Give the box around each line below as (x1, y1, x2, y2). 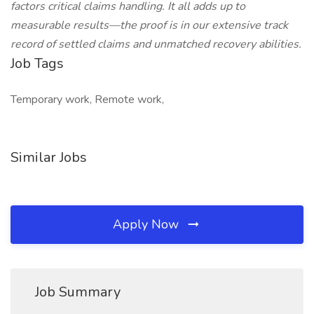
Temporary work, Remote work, (11, 92, 164, 107)
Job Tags (11, 54, 64, 73)
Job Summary (35, 282, 121, 301)
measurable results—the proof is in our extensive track (11, 18, 288, 33)
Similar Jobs (11, 148, 87, 167)
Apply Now (113, 216, 182, 233)
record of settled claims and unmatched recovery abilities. (11, 36, 301, 52)
